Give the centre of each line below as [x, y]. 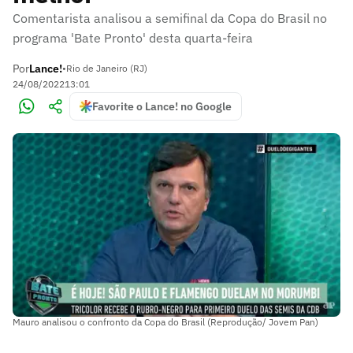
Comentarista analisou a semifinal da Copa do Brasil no [170, 18]
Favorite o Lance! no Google [162, 106]
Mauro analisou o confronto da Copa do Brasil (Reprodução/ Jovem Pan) [165, 321]
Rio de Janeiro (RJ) [107, 68]
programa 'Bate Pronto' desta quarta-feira [133, 38]
